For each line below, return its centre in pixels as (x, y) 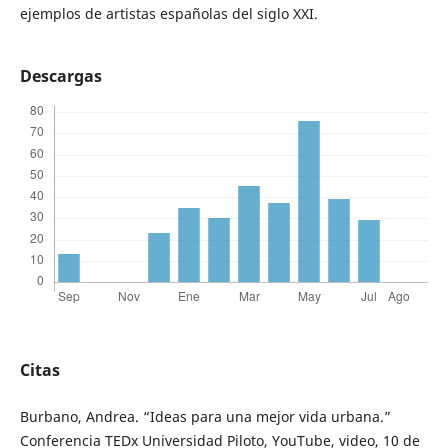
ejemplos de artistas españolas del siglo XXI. (168, 14)
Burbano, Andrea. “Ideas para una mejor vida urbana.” (205, 417)
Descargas (60, 76)
